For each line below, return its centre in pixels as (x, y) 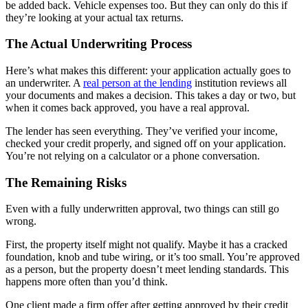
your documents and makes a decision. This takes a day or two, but (151, 96)
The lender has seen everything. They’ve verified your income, (142, 131)
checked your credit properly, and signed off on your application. (146, 144)
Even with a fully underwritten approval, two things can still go (142, 209)
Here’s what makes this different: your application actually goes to (148, 71)
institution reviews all (239, 83)
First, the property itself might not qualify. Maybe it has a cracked (146, 245)
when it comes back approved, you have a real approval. (128, 108)
